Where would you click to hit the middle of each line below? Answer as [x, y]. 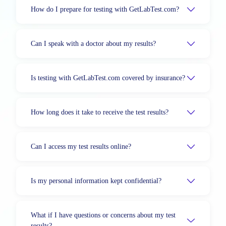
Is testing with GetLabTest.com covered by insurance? [108, 78]
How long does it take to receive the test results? [100, 112]
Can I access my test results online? [81, 147]
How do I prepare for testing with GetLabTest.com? [105, 9]
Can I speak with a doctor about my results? [93, 44]
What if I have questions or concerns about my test [103, 215]
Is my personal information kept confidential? [96, 181]
